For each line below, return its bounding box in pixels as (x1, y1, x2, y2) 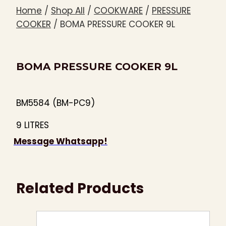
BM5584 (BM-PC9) (16, 96, 95, 109)
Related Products (16, 178, 144, 198)
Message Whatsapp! (14, 135, 107, 147)
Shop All (51, 5, 85, 17)
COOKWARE (94, 5, 143, 17)
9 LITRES (16, 119, 49, 131)
